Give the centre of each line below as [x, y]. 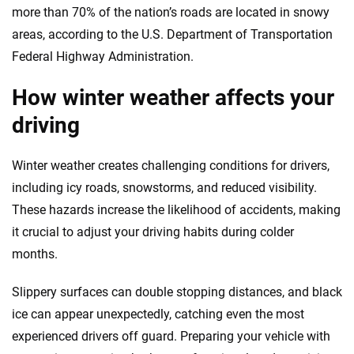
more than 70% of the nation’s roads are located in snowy [171, 12]
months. [35, 254]
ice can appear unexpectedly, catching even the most [158, 314]
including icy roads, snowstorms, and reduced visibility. [164, 188]
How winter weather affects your [173, 98]
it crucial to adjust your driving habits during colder [153, 232]
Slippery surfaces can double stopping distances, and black [177, 292]
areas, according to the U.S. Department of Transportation [172, 34]
